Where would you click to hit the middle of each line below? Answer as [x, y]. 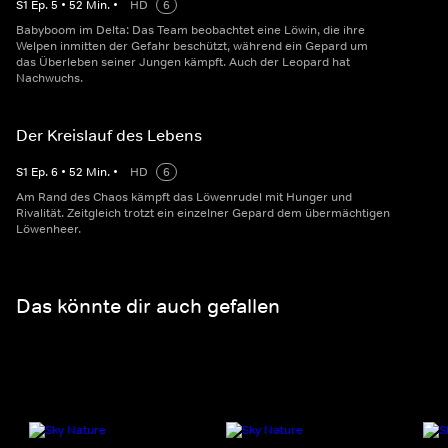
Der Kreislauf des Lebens [109, 135]
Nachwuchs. [49, 78]
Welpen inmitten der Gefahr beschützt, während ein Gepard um [192, 46]
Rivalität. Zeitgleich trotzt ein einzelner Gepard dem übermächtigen [203, 213]
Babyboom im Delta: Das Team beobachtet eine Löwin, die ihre [190, 30]
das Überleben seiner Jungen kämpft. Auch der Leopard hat [183, 62]
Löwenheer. [48, 229]
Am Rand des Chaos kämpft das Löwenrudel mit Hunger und [184, 197]
